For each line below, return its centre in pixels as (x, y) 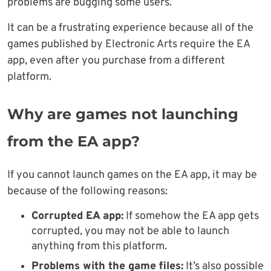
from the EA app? (73, 142)
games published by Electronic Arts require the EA (129, 45)
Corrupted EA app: (77, 217)
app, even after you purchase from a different (116, 61)
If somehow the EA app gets (191, 217)
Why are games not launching (123, 114)
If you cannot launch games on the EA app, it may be (132, 175)
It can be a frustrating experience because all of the (130, 28)
